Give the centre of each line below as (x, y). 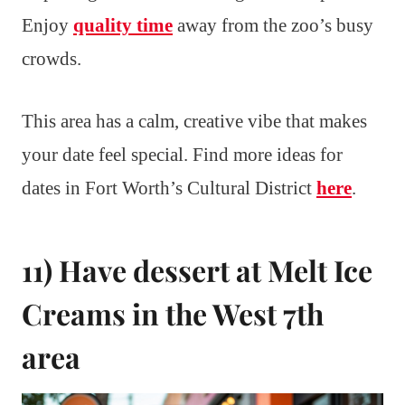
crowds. (52, 58)
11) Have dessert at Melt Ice (197, 269)
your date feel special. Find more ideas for (182, 154)
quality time (123, 25)
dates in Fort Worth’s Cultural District (169, 188)
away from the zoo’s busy (273, 25)
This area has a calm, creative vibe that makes (194, 121)
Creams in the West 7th (173, 313)
